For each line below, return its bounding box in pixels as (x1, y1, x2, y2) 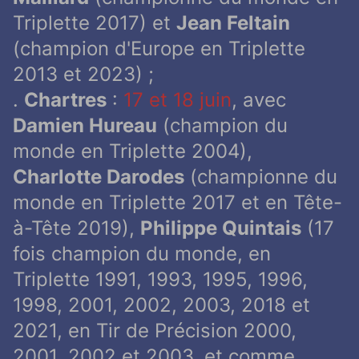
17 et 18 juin (123, 88, 232, 112)
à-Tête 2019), (13, 216, 140, 240)
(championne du (184, 165, 337, 189)
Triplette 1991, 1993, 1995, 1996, (13, 268, 308, 292)
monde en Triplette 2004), (13, 139, 252, 163)
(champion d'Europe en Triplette (13, 37, 305, 61)
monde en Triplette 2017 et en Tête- (13, 191, 342, 215)
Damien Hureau (13, 114, 157, 138)
